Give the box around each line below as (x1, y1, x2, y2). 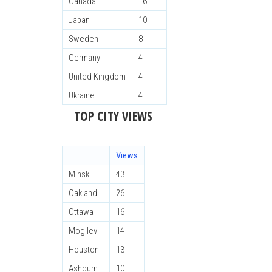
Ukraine (69, 90, 95, 101)
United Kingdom (69, 71, 126, 82)
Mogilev (69, 225, 97, 236)
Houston (69, 244, 99, 255)
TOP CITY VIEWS (74, 107, 152, 124)
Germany (69, 52, 100, 63)
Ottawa (69, 206, 93, 217)
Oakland (69, 188, 97, 199)
